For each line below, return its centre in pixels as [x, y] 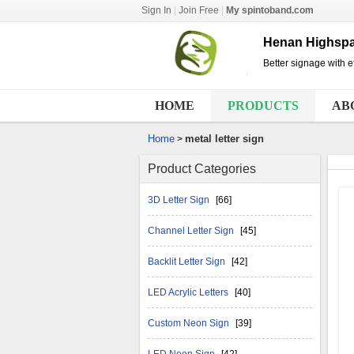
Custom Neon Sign [190, 323]
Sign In [156, 10]
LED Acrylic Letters [189, 292]
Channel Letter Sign [192, 231]
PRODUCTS [263, 105]
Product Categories [202, 169]
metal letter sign [224, 139]
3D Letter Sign [180, 200]
